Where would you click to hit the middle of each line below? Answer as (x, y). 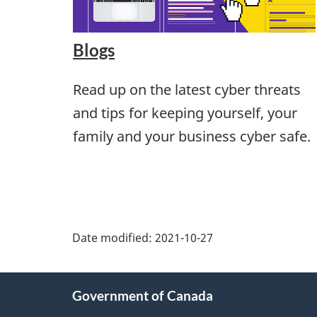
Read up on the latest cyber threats (187, 89)
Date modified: (114, 237)
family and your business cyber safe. (192, 136)
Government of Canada (143, 296)
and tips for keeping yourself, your (185, 113)
